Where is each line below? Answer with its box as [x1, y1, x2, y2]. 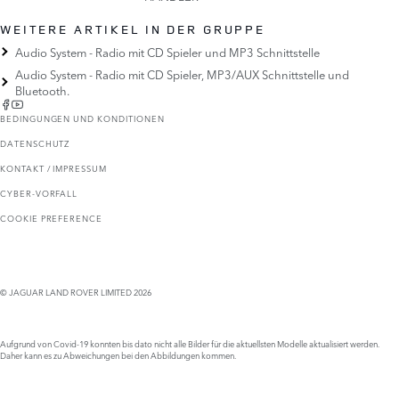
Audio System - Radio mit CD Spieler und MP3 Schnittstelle [15, 43, 321, 60]
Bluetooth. [15, 81, 70, 98]
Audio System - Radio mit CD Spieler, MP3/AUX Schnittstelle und [15, 65, 350, 82]
